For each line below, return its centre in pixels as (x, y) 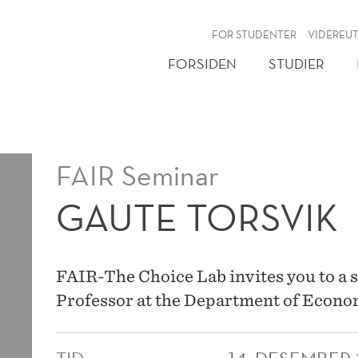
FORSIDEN (202, 64)
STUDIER (296, 64)
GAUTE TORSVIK (197, 218)
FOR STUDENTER (255, 34)
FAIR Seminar (138, 175)
